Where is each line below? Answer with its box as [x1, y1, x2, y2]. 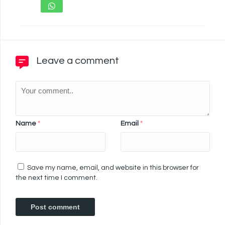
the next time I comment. [16, 174, 97, 182]
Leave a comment [36, 56, 119, 66]
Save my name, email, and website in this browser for [27, 164, 199, 172]
